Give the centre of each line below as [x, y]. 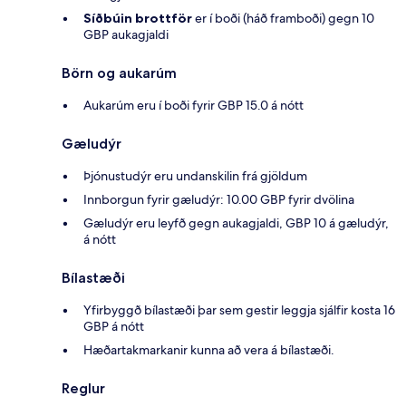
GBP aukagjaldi [126, 35]
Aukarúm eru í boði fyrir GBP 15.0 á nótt [193, 106]
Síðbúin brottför [138, 19]
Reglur [83, 389]
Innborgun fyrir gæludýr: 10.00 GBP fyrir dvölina [219, 200]
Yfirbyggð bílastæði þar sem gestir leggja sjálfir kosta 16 [239, 310]
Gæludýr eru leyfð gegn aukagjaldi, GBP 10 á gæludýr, [236, 223]
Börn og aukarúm [119, 73]
